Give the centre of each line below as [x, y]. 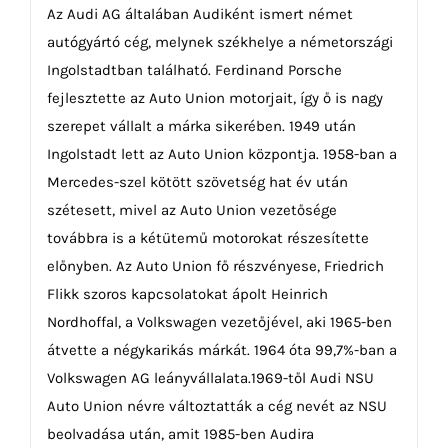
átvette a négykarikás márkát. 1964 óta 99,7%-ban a [221, 350]
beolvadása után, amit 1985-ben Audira [180, 434]
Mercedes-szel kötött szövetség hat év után [197, 182]
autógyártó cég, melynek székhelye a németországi [219, 42]
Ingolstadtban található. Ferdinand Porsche [194, 70]
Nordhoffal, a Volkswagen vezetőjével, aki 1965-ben [219, 322]
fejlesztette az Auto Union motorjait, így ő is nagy [214, 98]
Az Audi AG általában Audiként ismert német [199, 14]
